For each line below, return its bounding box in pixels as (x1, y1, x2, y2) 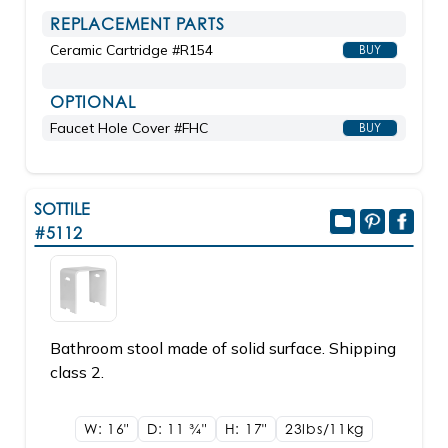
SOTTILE (34, 199, 90, 219)
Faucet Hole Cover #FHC (50, 119, 208, 137)
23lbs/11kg (285, 420, 364, 437)
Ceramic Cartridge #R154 (50, 41, 213, 59)
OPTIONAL (50, 92, 136, 112)
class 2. (50, 362, 104, 382)
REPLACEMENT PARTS (50, 14, 225, 34)
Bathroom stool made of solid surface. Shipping (50, 338, 396, 358)
